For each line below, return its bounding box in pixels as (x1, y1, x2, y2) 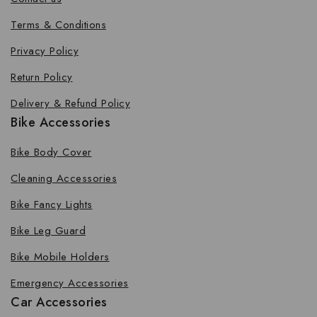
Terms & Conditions (11, 17, 106, 33)
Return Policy (11, 69, 73, 85)
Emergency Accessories (11, 275, 129, 291)
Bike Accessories (11, 113, 110, 132)
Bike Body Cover (11, 144, 92, 160)
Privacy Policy (11, 43, 79, 59)
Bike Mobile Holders (11, 249, 110, 265)
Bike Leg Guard (11, 223, 86, 238)
